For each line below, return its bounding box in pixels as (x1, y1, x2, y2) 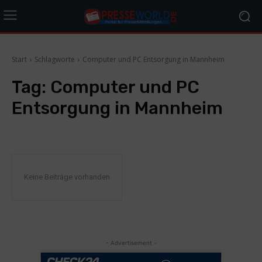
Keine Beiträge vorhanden (24, 173, 110, 181)
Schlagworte (35, 54, 75, 64)
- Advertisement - (105, 239, 157, 246)
